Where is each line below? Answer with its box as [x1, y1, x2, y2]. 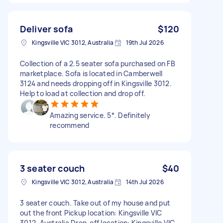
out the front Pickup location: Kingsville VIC [20, 208, 162, 218]
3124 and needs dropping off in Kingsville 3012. [20, 78, 172, 88]
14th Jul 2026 [125, 177, 164, 186]
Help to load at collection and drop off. [20, 88, 145, 98]
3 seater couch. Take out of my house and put [20, 198, 170, 208]
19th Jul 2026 [125, 38, 164, 47]
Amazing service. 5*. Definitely [50, 110, 150, 120]
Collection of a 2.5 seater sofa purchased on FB [20, 58, 175, 68]
